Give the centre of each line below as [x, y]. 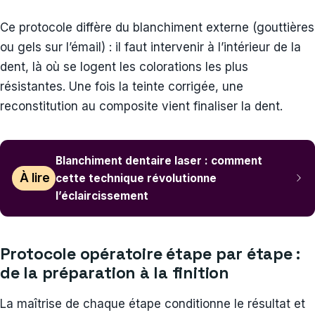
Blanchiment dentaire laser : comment [159, 160]
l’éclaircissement [102, 195]
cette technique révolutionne [136, 178]
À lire [34, 178]
